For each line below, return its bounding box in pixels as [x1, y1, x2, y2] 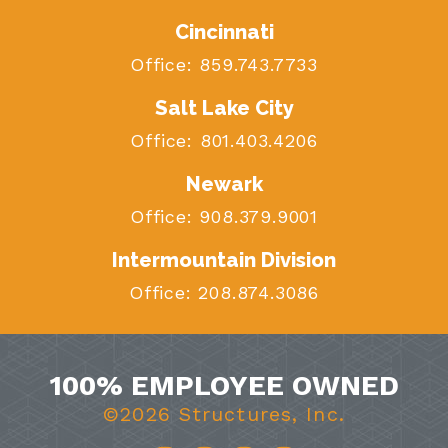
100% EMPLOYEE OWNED [49, 368, 399, 402]
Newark [185, 171, 263, 196]
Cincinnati [174, 19, 274, 44]
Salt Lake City [154, 95, 294, 120]
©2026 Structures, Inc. [103, 401, 345, 426]
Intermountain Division [112, 247, 336, 272]
